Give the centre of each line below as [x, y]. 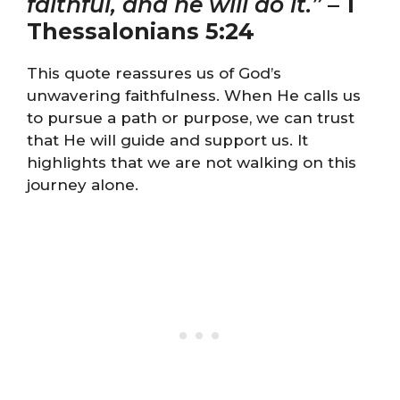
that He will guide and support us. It [167, 140]
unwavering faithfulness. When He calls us [194, 96]
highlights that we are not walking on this [192, 162]
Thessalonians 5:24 [141, 31]
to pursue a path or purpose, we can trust [191, 118]
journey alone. [83, 185]
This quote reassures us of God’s [154, 73]
